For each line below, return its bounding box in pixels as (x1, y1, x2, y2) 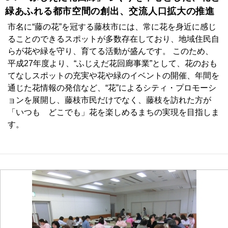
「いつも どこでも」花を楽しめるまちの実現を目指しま (8, 108, 219, 117)
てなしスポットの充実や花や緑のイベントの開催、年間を (8, 71, 219, 80)
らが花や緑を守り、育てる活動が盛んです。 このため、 (8, 47, 213, 56)
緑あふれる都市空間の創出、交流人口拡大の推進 (5, 6, 215, 17)
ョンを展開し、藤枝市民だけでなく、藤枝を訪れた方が (8, 96, 211, 105)
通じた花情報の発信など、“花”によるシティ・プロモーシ (8, 83, 216, 93)
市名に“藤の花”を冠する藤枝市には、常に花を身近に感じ (8, 22, 216, 32)
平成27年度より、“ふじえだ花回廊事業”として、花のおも (8, 59, 217, 68)
